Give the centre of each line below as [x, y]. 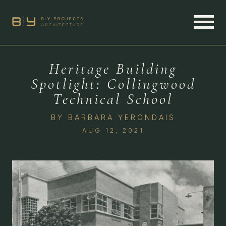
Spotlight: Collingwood [113, 84]
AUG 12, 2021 [113, 130]
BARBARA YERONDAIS [122, 117]
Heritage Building [113, 69]
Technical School [113, 99]
